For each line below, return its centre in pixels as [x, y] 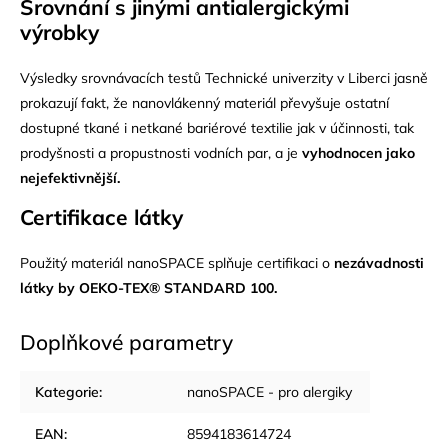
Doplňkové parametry [126, 341]
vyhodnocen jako [358, 152]
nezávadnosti [379, 262]
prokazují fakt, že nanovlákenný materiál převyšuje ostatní [204, 102]
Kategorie [67, 391]
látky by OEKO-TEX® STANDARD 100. [150, 287]
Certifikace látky [101, 216]
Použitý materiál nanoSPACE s [117, 262]
